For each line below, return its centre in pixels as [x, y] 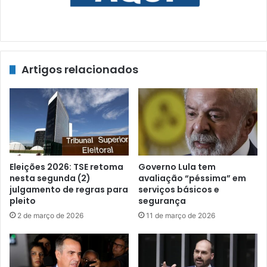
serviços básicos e [179, 189]
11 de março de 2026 [181, 215]
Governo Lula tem [177, 167]
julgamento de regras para [69, 189]
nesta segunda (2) [50, 178]
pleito [23, 201]
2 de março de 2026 [50, 215]
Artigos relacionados [80, 70]
